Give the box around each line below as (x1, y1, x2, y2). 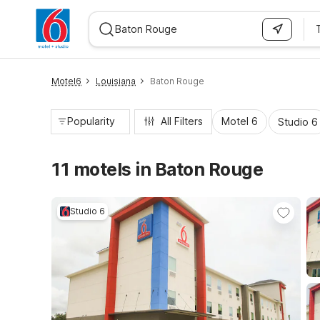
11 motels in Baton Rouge (51, 159, 263, 180)
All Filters (161, 115, 203, 127)
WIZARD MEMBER (28, 61, 99, 70)
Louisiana (96, 76, 136, 86)
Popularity (67, 115, 115, 127)
